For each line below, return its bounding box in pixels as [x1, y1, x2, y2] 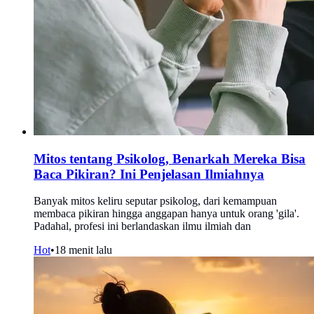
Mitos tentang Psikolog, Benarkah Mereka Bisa [34, 151, 306, 166]
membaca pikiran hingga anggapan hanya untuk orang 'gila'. [34, 207, 299, 220]
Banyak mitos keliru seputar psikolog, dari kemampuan [34, 195, 277, 207]
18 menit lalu [55, 244, 112, 257]
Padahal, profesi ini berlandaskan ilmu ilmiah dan [34, 220, 251, 233]
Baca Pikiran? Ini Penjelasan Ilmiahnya [34, 166, 264, 182]
